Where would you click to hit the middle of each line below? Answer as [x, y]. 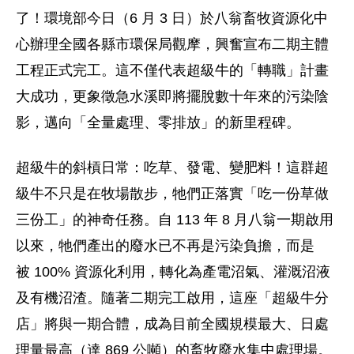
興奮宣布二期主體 [272, 45]
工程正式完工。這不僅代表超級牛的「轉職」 [158, 71]
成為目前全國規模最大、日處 [236, 324]
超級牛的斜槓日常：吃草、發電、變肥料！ [151, 168]
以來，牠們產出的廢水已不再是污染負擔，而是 [165, 246]
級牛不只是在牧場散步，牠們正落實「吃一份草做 [172, 194]
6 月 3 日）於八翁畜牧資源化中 [229, 19]
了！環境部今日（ [73, 19]
